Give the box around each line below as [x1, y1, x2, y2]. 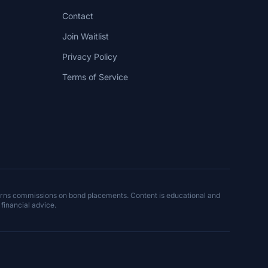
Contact [62, 11, 93, 21]
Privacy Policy [62, 51, 117, 62]
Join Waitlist [62, 31, 109, 41]
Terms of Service [62, 72, 128, 82]
